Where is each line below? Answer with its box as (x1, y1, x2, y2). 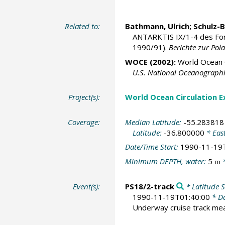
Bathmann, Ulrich (125, 21, 189, 32)
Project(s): (68, 92, 100, 102)
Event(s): (73, 181, 100, 192)
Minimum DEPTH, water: (125, 156, 208, 166)
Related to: (65, 21, 100, 32)
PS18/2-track (125, 181, 174, 192)
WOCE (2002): (125, 56, 176, 67)
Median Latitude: (125, 117, 183, 127)
